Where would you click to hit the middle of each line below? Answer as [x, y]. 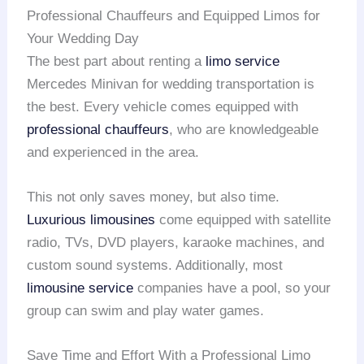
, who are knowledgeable [244, 130]
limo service [243, 62]
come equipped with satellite [243, 220]
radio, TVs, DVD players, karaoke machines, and [176, 243]
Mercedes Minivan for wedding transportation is [171, 84]
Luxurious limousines [91, 220]
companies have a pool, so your [232, 288]
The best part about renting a [117, 62]
